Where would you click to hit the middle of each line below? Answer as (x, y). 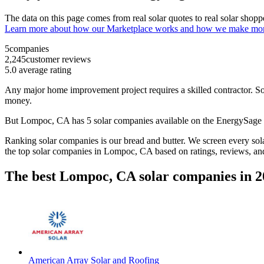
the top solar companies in (54, 151)
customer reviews (58, 60)
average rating (44, 70)
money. (19, 101)
